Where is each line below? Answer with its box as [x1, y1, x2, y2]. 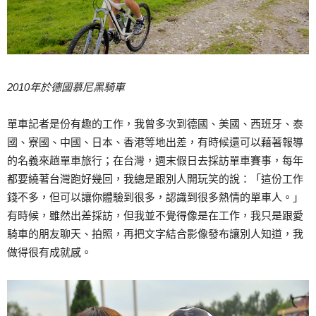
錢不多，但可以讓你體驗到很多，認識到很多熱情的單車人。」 [7, 191, 303, 204]
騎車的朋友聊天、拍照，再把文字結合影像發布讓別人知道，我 [7, 228, 303, 241]
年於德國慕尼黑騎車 [30, 81, 125, 94]
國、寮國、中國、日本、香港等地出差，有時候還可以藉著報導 [7, 136, 303, 149]
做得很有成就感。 [7, 246, 92, 259]
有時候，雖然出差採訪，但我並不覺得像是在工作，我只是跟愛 [7, 209, 303, 222]
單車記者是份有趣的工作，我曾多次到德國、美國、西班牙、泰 [7, 118, 303, 130]
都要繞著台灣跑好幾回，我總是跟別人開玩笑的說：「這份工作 [7, 173, 303, 186]
